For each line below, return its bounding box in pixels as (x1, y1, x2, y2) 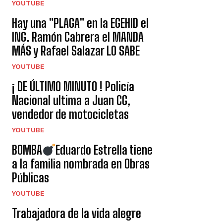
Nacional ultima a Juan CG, (12, 93, 130, 108)
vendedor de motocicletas (12, 107, 129, 122)
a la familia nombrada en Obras (12, 157, 150, 171)
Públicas (12, 170, 49, 185)
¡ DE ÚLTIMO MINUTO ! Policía (12, 79, 134, 94)
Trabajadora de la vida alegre (12, 206, 141, 221)
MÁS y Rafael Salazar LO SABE (12, 44, 140, 58)
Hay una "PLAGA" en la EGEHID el (12, 16, 149, 31)
